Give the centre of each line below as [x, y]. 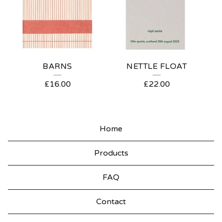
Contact [111, 202]
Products [111, 153]
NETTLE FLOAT [157, 66]
